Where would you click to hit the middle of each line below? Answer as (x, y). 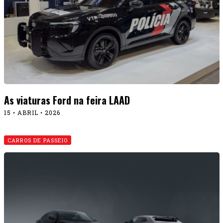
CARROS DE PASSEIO (37, 140)
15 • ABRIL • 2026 (32, 112)
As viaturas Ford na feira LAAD (67, 100)
